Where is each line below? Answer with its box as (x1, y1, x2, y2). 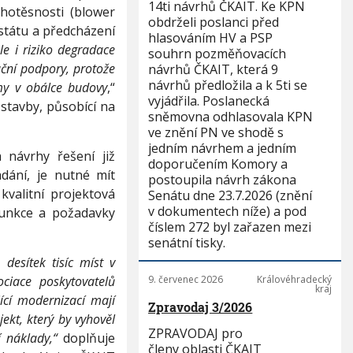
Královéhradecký (256, 273, 332, 286)
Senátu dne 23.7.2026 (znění (148, 187, 313, 204)
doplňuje (63, 329, 116, 347)
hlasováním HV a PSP (148, 29, 273, 46)
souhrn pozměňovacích (148, 45, 287, 62)
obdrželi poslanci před (148, 13, 280, 31)
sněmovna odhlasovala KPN (148, 108, 314, 125)
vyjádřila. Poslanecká (148, 92, 270, 110)
